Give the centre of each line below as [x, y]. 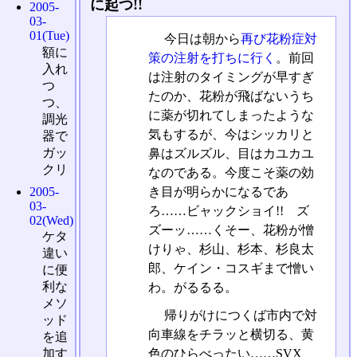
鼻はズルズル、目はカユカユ [231, 153]
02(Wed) [52, 220]
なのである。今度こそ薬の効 [231, 172]
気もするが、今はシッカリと [231, 134]
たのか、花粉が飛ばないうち [231, 96]
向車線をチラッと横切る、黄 [231, 334]
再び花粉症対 [279, 38]
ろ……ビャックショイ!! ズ [228, 210]
